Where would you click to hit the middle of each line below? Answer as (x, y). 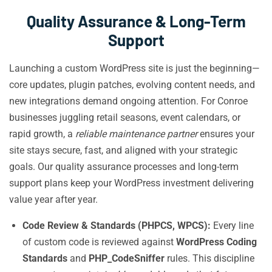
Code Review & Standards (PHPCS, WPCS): (117, 226)
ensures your (226, 134)
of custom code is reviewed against (99, 242)
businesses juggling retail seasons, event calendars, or (125, 117)
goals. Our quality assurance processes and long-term (124, 167)
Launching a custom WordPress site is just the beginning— (134, 68)
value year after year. (53, 199)
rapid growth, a (42, 134)
